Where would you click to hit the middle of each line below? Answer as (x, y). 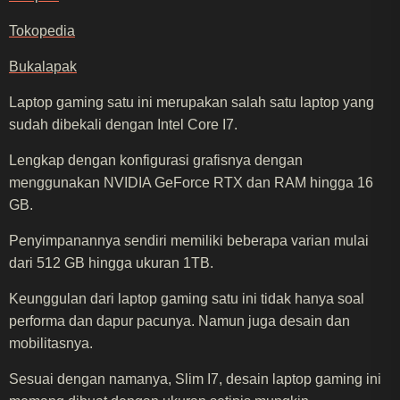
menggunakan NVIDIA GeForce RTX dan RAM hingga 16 (191, 182)
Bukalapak (43, 66)
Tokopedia (42, 30)
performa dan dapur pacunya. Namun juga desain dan (179, 321)
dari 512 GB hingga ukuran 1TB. (111, 262)
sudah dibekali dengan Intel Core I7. (123, 124)
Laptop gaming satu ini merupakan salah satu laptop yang (192, 102)
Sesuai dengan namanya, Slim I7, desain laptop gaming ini (195, 379)
